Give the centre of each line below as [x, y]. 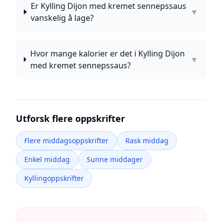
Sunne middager [115, 159]
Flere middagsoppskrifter [66, 140]
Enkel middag [47, 159]
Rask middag [147, 140]
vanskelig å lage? [62, 18]
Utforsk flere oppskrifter [70, 118]
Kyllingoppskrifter [54, 178]
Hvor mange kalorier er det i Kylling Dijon [107, 54]
